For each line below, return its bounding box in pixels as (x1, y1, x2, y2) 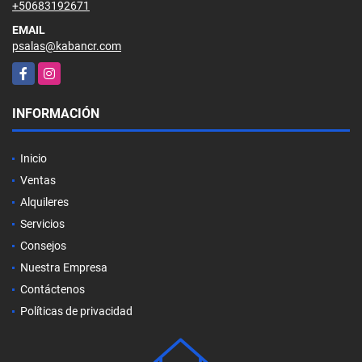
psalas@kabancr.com (12, 39, 121, 53)
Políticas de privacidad (20, 304, 133, 318)
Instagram (38, 63, 90, 77)
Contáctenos (20, 282, 85, 296)
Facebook (12, 63, 61, 77)
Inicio (20, 151, 47, 165)
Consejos (20, 238, 66, 252)
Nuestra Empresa (20, 260, 107, 274)
